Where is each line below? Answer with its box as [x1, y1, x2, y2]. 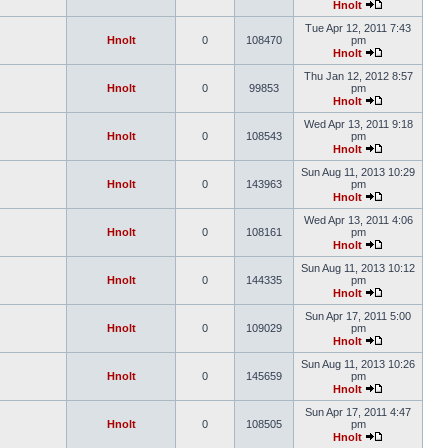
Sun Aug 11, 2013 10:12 [301, 262, 415, 274]
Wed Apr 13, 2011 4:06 [303, 214, 413, 226]
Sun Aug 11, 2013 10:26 [301, 358, 415, 370]
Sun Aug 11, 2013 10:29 [301, 166, 415, 178]
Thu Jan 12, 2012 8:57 [303, 70, 413, 82]
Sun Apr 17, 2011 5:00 [305, 310, 411, 322]
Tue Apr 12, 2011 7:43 [305, 22, 411, 34]
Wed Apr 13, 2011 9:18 [303, 118, 413, 130]
